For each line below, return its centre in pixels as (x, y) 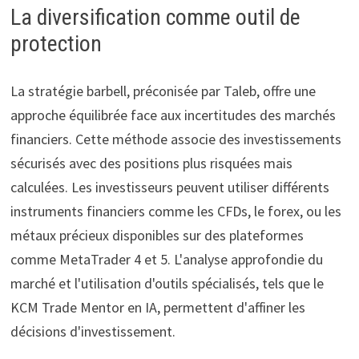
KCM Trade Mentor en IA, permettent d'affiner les (157, 307)
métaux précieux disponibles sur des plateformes (157, 235)
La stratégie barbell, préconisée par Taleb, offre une (163, 91)
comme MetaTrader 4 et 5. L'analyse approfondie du (166, 259)
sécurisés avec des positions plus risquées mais (151, 163)
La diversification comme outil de (155, 17)
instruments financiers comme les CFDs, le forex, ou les (175, 211)
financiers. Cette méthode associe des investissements (175, 139)
